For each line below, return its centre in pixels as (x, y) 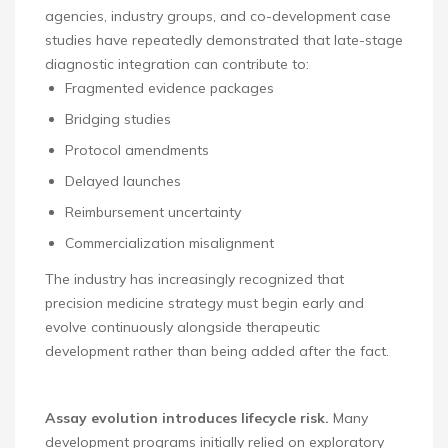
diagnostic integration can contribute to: (177, 64)
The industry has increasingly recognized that (194, 279)
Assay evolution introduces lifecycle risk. (189, 418)
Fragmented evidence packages (169, 88)
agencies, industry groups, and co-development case (218, 16)
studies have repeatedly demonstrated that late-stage (224, 40)
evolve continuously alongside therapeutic (182, 327)
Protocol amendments (137, 150)
